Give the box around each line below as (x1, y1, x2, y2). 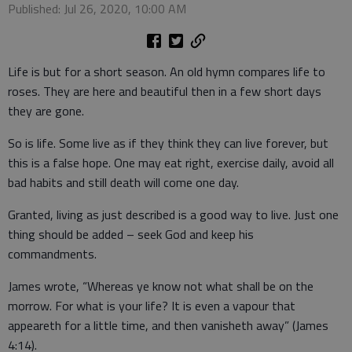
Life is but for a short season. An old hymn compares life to (8, 62, 325, 82)
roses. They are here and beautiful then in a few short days (8, 82, 321, 101)
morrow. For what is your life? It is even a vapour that (8, 296, 295, 316)
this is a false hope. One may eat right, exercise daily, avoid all (8, 153, 334, 173)
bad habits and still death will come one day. (8, 173, 239, 192)
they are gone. (8, 101, 84, 121)
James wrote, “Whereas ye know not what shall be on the (8, 277, 313, 296)
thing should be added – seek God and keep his (8, 225, 254, 244)
